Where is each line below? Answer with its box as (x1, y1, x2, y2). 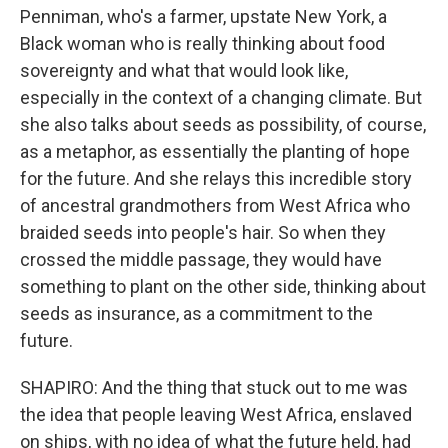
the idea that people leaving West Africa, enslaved (20, 404, 412, 425)
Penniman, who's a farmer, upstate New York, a (20, 6, 387, 27)
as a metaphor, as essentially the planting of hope (20, 141, 410, 162)
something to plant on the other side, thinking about (20, 276, 426, 297)
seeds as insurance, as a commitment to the (20, 303, 373, 324)
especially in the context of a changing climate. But (20, 87, 422, 108)
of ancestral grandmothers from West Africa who (20, 195, 410, 216)
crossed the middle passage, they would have (20, 249, 382, 270)
